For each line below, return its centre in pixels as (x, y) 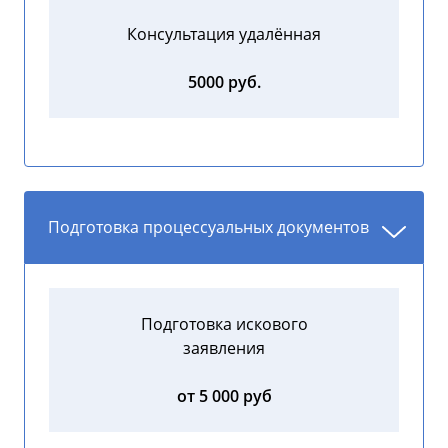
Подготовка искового (224, 324)
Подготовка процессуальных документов (208, 227)
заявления (224, 348)
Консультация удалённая (224, 34)
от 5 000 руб (224, 396)
